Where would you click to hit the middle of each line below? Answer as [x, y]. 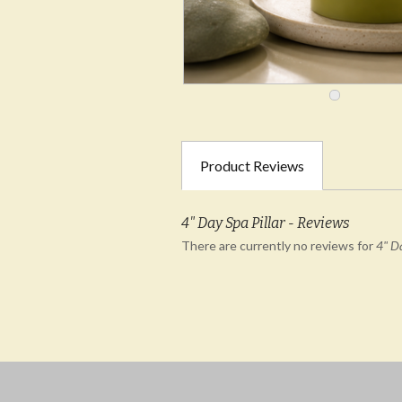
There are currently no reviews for [279, 245]
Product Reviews [252, 166]
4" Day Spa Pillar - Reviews [266, 223]
